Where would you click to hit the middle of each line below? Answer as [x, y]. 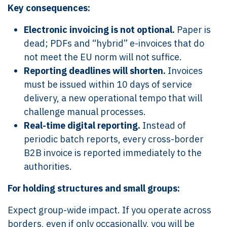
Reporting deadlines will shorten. [95, 71]
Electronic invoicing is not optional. [99, 30]
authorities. [48, 166]
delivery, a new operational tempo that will [113, 98]
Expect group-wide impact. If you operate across [109, 210]
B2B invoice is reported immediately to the [113, 153]
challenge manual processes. [85, 112]
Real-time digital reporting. [82, 125]
